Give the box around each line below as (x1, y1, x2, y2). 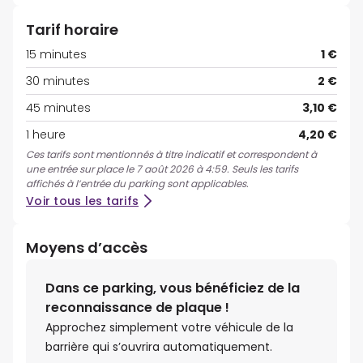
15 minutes (26, 46, 87, 63)
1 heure (26, 126, 66, 143)
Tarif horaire (26, 19, 118, 41)
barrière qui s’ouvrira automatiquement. (45, 339, 272, 356)
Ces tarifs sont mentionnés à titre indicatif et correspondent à (26, 147, 317, 162)
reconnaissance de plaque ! (45, 298, 229, 318)
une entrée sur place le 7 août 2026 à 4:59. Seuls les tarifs (26, 162, 298, 177)
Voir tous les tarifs (26, 193, 139, 210)
